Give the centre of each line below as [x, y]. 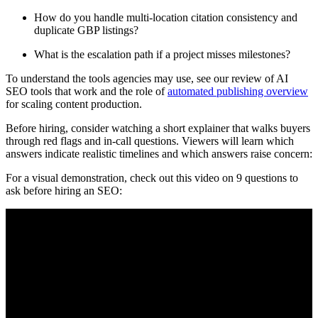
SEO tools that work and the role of [87, 91]
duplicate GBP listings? [86, 30]
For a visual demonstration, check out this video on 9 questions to [152, 177]
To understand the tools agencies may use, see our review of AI [147, 78]
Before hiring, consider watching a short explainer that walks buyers [158, 128]
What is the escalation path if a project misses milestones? [162, 54]
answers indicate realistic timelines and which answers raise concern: [159, 153]
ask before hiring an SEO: [64, 190]
